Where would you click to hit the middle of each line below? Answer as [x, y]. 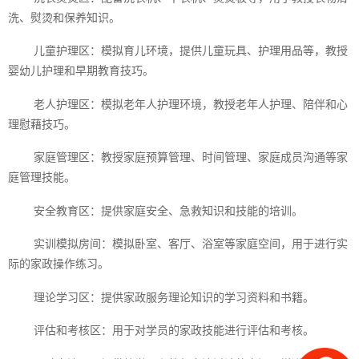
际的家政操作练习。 [58, 264]
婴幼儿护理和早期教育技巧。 [81, 71]
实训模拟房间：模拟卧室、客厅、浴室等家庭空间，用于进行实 [191, 244]
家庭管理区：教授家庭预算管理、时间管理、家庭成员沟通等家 [191, 157]
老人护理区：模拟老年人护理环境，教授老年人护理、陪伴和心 [191, 104]
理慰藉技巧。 [42, 124]
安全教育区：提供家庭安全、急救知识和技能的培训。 [168, 210]
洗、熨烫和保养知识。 [64, 17]
